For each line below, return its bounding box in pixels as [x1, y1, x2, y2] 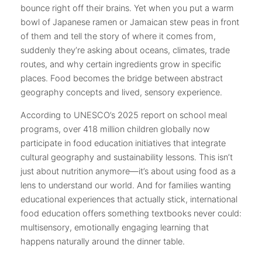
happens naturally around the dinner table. [20, 236, 185, 247]
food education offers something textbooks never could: [20, 208, 242, 219]
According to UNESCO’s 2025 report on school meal [20, 109, 227, 120]
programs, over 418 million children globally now [20, 123, 210, 135]
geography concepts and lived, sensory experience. [20, 87, 222, 98]
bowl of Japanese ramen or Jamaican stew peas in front [20, 17, 239, 28]
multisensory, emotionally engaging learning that [20, 222, 209, 233]
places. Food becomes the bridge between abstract [20, 73, 223, 84]
